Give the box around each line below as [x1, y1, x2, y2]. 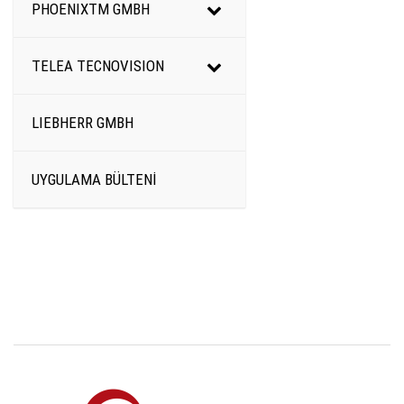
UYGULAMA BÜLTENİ [32, 170, 157, 189]
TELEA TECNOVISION [32, 57, 164, 76]
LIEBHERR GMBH [32, 114, 133, 133]
